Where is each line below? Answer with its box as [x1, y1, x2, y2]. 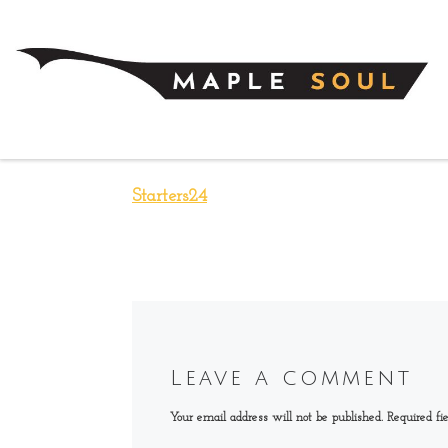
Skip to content [27, 19, 142, 34]
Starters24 [132, 186, 207, 206]
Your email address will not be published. [169, 411, 383, 424]
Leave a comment [169, 366, 412, 391]
